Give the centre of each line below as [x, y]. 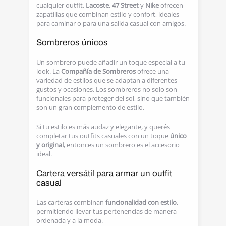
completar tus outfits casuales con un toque [103, 136]
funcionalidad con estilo [141, 202]
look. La [48, 71]
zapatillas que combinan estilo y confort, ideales [107, 14]
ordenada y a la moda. [69, 220]
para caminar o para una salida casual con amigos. [111, 23]
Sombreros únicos [72, 43]
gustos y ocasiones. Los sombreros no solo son [106, 89]
